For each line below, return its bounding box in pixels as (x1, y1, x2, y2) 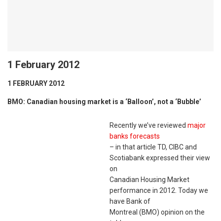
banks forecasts (110, 132, 160, 141)
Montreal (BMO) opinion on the (110, 208, 205, 217)
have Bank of (110, 197, 150, 206)
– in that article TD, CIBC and (110, 143, 197, 151)
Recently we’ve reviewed (110, 121, 187, 130)
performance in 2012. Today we (110, 186, 208, 195)
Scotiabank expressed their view (110, 154, 210, 162)
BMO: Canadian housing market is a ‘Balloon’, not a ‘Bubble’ (7, 98, 201, 106)
